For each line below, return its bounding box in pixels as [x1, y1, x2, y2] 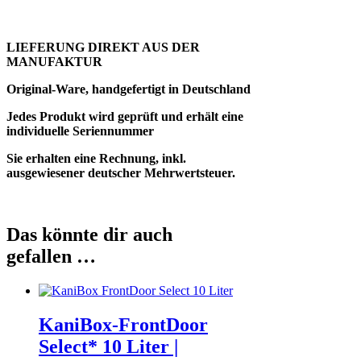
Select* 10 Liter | [39, 336, 178, 358]
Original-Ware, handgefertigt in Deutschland [6, 82, 251, 97]
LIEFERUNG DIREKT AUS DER [6, 40, 200, 55]
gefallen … [6, 246, 96, 268]
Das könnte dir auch [6, 224, 172, 246]
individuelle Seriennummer [6, 124, 154, 139]
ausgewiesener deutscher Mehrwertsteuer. [6, 166, 235, 180]
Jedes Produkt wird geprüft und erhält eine [6, 110, 243, 124]
